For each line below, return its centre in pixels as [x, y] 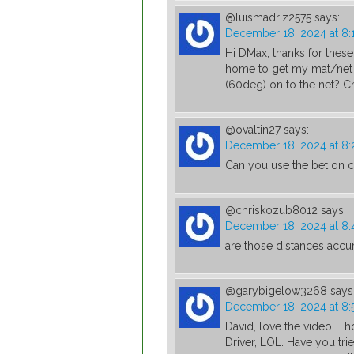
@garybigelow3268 [276, 291]
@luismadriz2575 [268, 18]
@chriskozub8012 [271, 211]
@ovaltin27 [253, 130]
